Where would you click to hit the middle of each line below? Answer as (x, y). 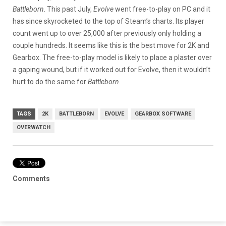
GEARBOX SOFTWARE (163, 114)
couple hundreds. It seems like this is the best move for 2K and (111, 45)
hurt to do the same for (50, 81)
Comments (31, 178)
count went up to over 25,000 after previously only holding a (107, 33)
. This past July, (69, 9)
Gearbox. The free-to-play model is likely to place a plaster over (112, 57)
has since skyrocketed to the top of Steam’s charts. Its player (108, 21)
